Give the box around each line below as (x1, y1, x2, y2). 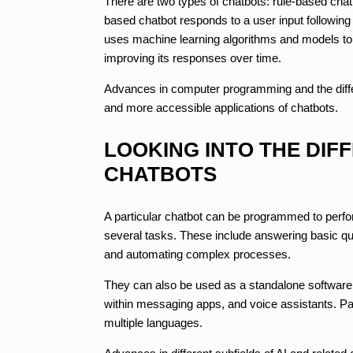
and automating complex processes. (104, 247, 291, 261)
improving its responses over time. (104, 50, 281, 65)
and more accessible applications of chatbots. (104, 100, 338, 114)
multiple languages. (104, 315, 203, 329)
